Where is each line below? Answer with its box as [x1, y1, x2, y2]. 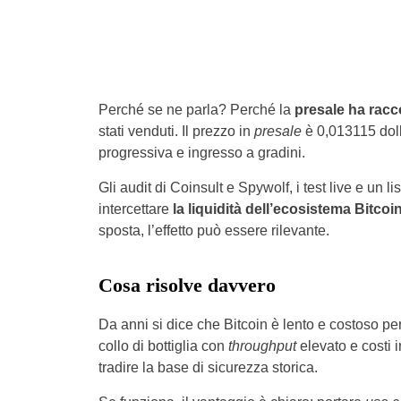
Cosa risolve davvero [98, 274, 276, 296]
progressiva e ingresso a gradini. [98, 145, 305, 160]
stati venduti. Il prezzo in [98, 124, 254, 139]
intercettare [98, 201, 173, 217]
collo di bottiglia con [98, 338, 228, 354]
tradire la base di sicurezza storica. [98, 360, 318, 375]
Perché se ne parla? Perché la [98, 102, 294, 117]
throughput [227, 338, 296, 354]
